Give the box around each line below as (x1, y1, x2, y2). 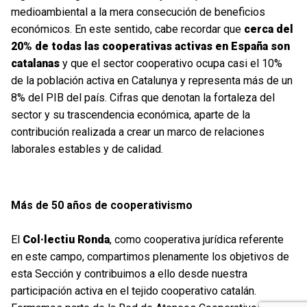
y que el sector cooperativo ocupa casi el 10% (60, 56, 282, 70)
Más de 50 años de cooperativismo (11, 198, 193, 212)
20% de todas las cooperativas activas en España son (11, 39, 290, 53)
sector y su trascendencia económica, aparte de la (11, 108, 250, 121)
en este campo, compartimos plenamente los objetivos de (11, 249, 289, 263)
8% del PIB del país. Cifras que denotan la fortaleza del (11, 90, 275, 104)
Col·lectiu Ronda (23, 232, 110, 246)
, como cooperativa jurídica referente (110, 232, 284, 246)
